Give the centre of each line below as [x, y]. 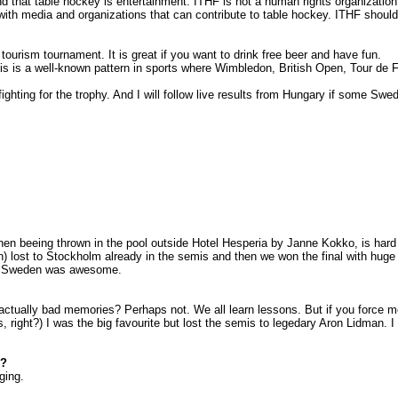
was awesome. [82, 270]
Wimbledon [243, 68]
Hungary [304, 95]
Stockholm [74, 257]
